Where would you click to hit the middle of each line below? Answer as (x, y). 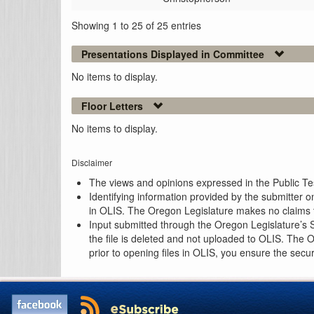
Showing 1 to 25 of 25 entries (136, 25)
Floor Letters (112, 105)
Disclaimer (92, 162)
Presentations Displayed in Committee (173, 54)
